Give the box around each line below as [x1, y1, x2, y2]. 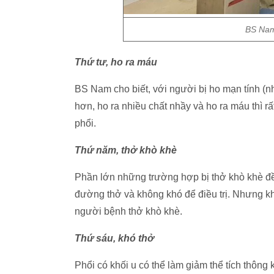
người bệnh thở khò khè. [75, 206, 182, 217]
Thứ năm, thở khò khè [75, 145, 177, 155]
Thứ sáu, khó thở [75, 233, 154, 243]
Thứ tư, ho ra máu [75, 57, 157, 67]
